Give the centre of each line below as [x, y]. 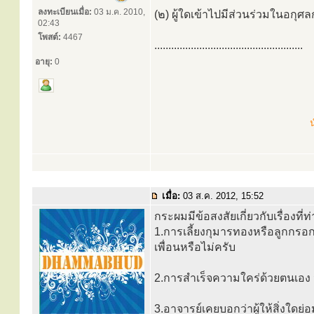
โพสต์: [49, 37]
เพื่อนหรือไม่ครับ [195, 247]
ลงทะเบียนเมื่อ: [65, 12]
